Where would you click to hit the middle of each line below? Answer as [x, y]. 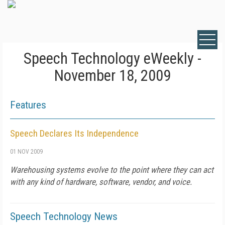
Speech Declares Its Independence [74, 133]
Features [28, 105]
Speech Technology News [64, 216]
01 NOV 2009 [26, 152]
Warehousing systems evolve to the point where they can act [112, 170]
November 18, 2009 [113, 76]
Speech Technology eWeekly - [113, 59]
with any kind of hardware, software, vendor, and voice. [101, 182]
